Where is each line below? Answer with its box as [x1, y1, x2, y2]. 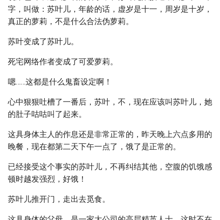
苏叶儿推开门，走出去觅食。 [8, 194, 110, 204]
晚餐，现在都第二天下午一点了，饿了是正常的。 [8, 142, 181, 151]
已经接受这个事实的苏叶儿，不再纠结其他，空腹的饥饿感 [8, 162, 212, 171]
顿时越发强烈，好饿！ [8, 174, 86, 184]
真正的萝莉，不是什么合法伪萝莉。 [8, 17, 134, 26]
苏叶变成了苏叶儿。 [8, 37, 79, 46]
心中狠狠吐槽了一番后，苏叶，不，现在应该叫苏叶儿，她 [8, 97, 212, 107]
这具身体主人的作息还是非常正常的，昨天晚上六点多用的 [8, 130, 212, 139]
